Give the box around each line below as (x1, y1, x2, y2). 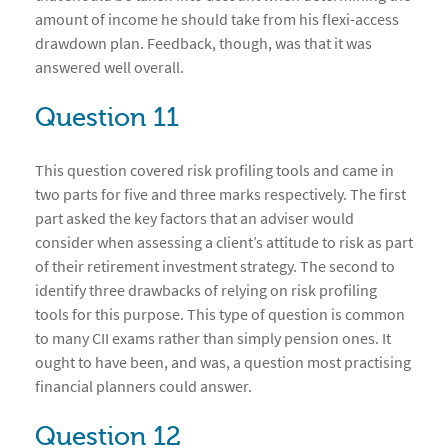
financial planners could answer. (35, 376, 252, 397)
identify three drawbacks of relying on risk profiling (35, 280, 377, 301)
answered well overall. (35, 57, 184, 78)
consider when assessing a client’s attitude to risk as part (35, 232, 413, 253)
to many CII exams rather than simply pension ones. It (35, 328, 391, 349)
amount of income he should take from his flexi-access (35, 9, 399, 30)
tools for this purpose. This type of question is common (35, 304, 405, 325)
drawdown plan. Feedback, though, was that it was (35, 33, 372, 54)
